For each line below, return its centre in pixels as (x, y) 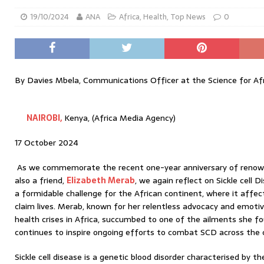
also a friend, (41, 180)
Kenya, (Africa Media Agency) (119, 118)
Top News (188, 17)
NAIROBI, (44, 118)
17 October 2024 (47, 143)
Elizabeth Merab (101, 180)
